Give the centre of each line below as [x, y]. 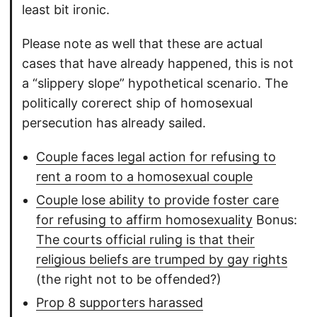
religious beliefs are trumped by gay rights [162, 260]
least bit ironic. [66, 10]
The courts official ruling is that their [145, 240]
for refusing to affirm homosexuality [144, 220]
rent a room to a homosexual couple [144, 177]
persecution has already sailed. [114, 123]
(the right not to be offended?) [129, 279]
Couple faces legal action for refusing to [156, 157]
